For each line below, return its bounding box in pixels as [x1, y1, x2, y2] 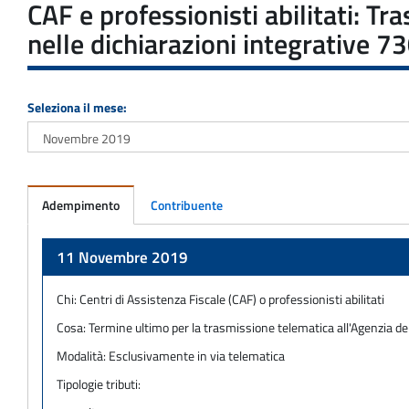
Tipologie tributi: [57, 373, 141, 393]
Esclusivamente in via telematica [109, 345, 285, 365]
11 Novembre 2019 [57, 245, 188, 269]
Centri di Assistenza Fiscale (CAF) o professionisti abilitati [79, 288, 384, 309]
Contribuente [151, 194, 223, 215]
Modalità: [57, 345, 109, 365]
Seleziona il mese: [27, 97, 127, 117]
